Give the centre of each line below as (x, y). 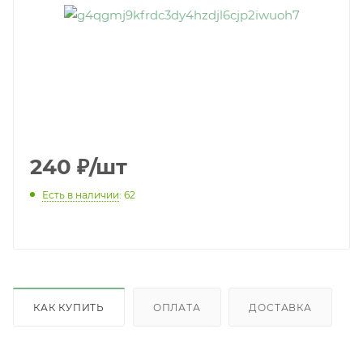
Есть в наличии (81, 194)
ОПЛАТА (177, 307)
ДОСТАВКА (280, 307)
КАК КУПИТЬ (69, 307)
